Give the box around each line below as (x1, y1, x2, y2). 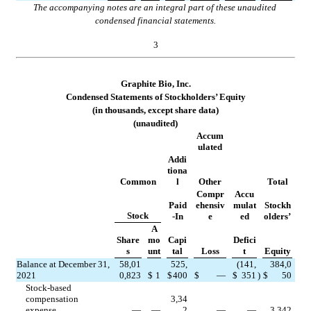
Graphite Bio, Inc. (120, 78, 191, 89)
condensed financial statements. (95, 15, 216, 26)
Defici (233, 234, 256, 245)
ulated (198, 141, 222, 152)
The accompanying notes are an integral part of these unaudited (33, 1, 276, 12)
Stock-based (26, 282, 72, 293)
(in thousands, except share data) (92, 104, 219, 115)
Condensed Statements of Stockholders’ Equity (65, 91, 246, 102)
